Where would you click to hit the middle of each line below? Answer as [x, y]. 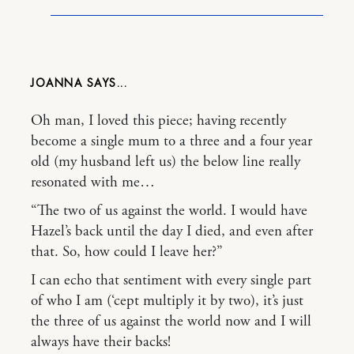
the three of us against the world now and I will [171, 321]
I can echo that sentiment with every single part [171, 280]
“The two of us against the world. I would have [169, 211]
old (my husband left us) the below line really [166, 162]
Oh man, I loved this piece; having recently [158, 121]
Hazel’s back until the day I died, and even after [172, 231]
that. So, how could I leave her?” [127, 252]
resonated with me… [93, 182]
